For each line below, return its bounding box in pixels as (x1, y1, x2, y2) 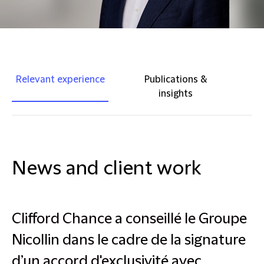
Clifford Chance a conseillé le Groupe (12, 211, 247, 227)
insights (159, 88, 193, 99)
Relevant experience (15, 74, 105, 85)
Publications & (144, 74, 207, 85)
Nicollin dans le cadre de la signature (12, 232, 246, 249)
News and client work (12, 158, 202, 180)
